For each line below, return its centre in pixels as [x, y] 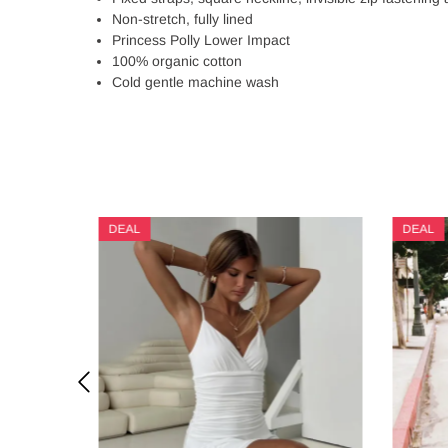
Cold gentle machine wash [197, 82]
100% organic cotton [177, 61]
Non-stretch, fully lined [184, 19]
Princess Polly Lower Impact [203, 40]
